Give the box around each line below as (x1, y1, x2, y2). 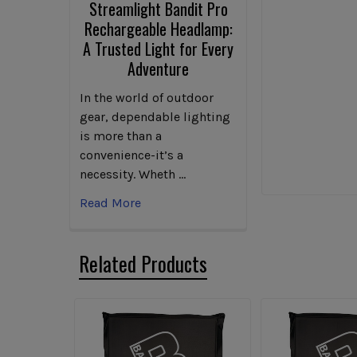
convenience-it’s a (80, 147, 183, 163)
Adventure (127, 56, 190, 80)
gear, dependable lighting (80, 108, 230, 124)
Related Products (79, 248, 207, 278)
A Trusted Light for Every (83, 36, 234, 61)
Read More (80, 194, 141, 210)
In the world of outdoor (80, 89, 214, 105)
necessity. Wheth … (80, 166, 186, 182)
